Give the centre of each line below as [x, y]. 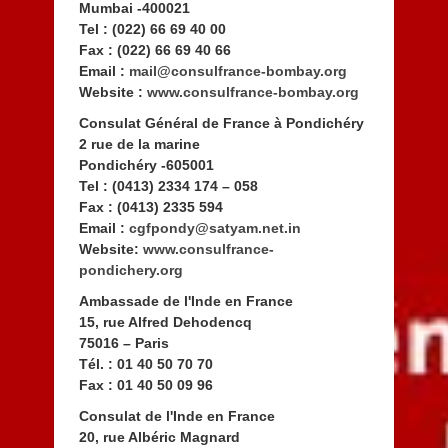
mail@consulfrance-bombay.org [237, 70]
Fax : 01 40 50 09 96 [145, 384]
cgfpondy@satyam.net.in [214, 227]
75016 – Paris [123, 342]
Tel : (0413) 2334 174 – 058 [168, 185]
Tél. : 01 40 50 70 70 [145, 363]
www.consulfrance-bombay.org [252, 91]
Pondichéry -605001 [146, 164]
